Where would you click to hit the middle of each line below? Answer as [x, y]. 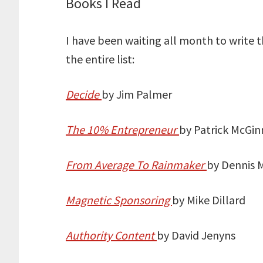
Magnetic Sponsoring [119, 200]
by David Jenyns [196, 235]
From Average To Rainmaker [136, 164]
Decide [84, 94]
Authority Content [111, 235]
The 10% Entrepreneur [122, 129]
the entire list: [100, 59]
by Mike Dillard [209, 200]
